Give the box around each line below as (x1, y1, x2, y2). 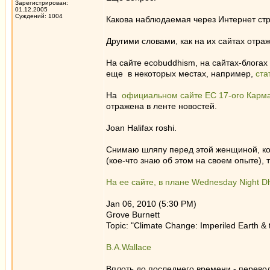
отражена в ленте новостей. (106, 101, 217, 111)
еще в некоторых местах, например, (106, 69, 256, 78)
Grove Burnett (106, 210, 160, 219)
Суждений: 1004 (15, 13, 63, 19)
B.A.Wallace (106, 242, 151, 252)
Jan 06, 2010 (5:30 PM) (106, 199, 196, 209)
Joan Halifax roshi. (106, 123, 177, 133)
